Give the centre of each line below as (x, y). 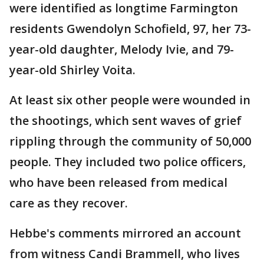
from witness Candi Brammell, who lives (125, 253)
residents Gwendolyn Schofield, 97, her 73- (130, 28)
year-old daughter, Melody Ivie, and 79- (122, 49)
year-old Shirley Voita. (72, 70)
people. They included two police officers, (128, 161)
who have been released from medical (118, 182)
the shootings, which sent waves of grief (126, 120)
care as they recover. (69, 203)
